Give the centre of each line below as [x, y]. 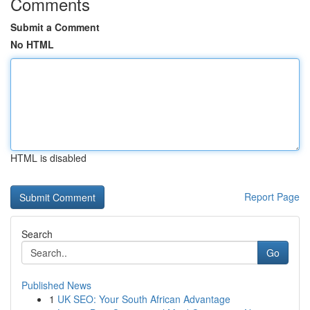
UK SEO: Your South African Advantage [144, 299]
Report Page [272, 197]
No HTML [32, 44]
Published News [56, 285]
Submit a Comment [55, 27]
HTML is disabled [48, 158]
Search [37, 234]
